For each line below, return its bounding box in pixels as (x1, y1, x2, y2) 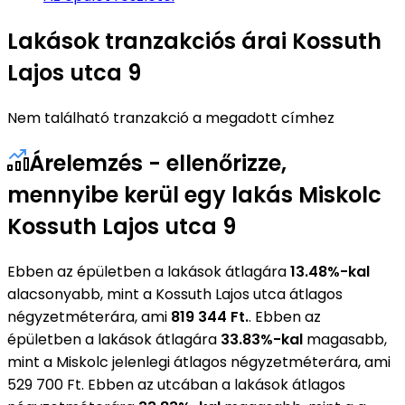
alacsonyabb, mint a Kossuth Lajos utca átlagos (7, 283, 343, 305)
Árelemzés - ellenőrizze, (29, 147, 287, 178)
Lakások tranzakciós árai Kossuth (7, 25, 381, 56)
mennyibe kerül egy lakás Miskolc (7, 179, 381, 210)
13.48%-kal (290, 260, 370, 282)
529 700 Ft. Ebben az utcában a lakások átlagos (7, 373, 345, 395)
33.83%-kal (221, 328, 303, 350)
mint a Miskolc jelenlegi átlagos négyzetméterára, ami (7, 351, 391, 372)
